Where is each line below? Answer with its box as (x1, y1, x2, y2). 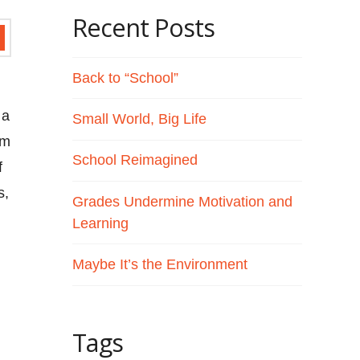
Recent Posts (72, 10, 215, 44)
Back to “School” (72, 69, 179, 86)
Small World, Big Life (72, 110, 207, 127)
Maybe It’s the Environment (72, 256, 248, 272)
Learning (72, 215, 129, 231)
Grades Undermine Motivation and (72, 193, 293, 210)
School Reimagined (72, 152, 198, 169)
